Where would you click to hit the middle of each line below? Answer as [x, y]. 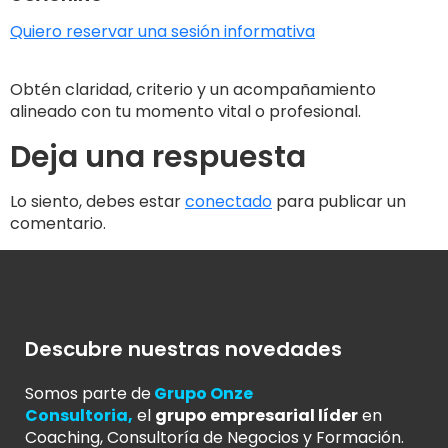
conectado [228, 202]
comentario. [58, 224]
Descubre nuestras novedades [183, 348]
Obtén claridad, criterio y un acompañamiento [193, 90]
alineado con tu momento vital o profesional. [185, 112]
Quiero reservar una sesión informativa [162, 32]
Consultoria [76, 415]
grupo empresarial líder [256, 415]
